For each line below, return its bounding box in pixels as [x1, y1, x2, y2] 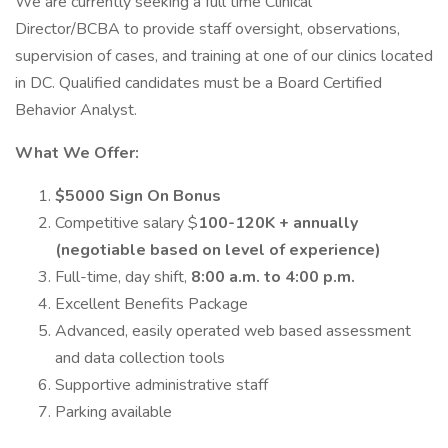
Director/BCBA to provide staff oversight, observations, [15, 18, 400, 40]
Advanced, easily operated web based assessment [55, 320, 411, 342]
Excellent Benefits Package [55, 293, 248, 315]
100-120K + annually [198, 212, 358, 234]
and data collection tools [55, 347, 225, 369]
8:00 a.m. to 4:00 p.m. [191, 266, 355, 288]
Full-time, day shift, [55, 266, 191, 288]
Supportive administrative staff [55, 374, 268, 396]
